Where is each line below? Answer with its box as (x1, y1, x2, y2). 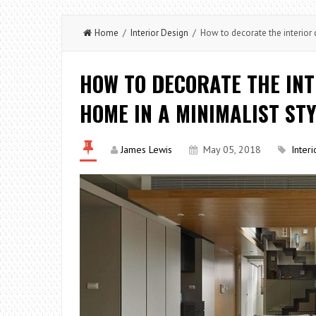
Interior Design (130, 27, 188, 39)
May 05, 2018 (203, 143, 261, 156)
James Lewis (121, 143, 172, 156)
